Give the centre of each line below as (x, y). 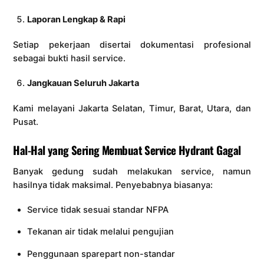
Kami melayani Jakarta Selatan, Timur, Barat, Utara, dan (132, 109)
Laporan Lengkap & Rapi (76, 19)
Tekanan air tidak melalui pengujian (100, 232)
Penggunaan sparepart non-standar (101, 254)
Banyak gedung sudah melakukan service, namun (132, 171)
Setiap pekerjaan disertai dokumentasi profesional (132, 45)
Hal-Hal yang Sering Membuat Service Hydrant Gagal (127, 150)
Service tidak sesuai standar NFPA (98, 209)
